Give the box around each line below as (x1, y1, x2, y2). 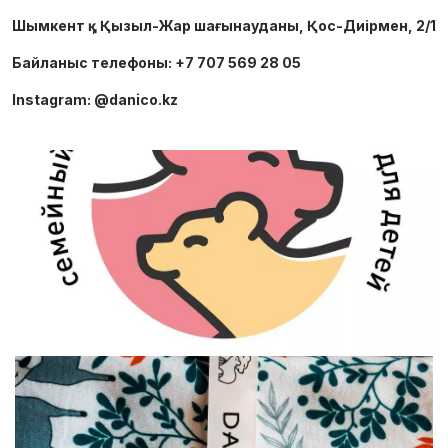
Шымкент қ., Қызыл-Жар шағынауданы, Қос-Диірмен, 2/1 (12, 17, 436, 34)
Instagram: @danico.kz (12, 91, 178, 108)
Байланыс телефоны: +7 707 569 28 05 (12, 54, 301, 71)
